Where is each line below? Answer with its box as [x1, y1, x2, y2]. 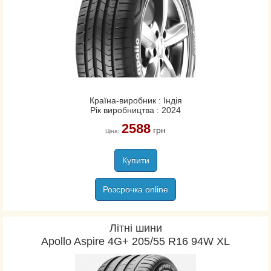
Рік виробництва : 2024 [90, 105, 181, 115]
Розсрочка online [103, 184, 168, 194]
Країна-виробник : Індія [89, 96, 182, 105]
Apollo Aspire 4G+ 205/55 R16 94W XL [41, 235, 230, 247]
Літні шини [109, 222, 162, 234]
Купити [122, 155, 149, 165]
